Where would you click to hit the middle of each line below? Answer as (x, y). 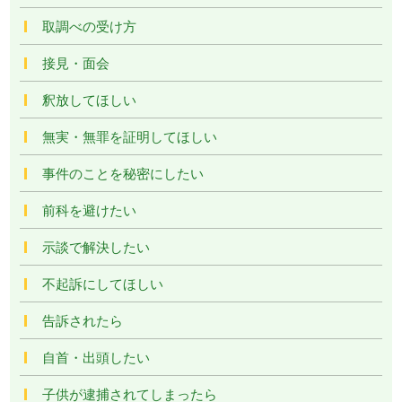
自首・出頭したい (96, 356)
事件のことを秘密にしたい (123, 172)
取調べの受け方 (90, 25)
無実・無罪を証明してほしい (130, 135)
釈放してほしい (90, 99)
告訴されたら (83, 319)
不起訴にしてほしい (103, 283)
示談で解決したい (96, 246)
